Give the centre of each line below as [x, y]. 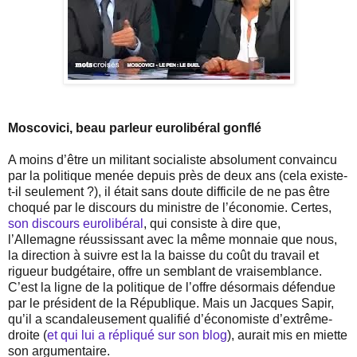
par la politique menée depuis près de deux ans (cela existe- [178, 176]
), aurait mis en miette [287, 335]
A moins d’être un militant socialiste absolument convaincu [173, 160]
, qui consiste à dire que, [212, 224]
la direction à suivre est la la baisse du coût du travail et [163, 256]
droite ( [27, 335]
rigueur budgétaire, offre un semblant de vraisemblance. [165, 272]
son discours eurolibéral [76, 224]
